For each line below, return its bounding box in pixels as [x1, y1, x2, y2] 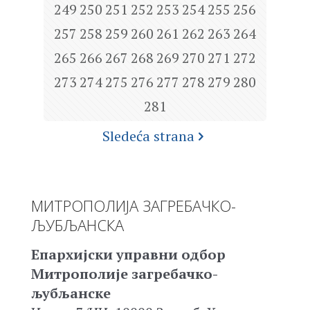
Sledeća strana [102, 126, 194, 145]
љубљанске [31, 283, 111, 302]
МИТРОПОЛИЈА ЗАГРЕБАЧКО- [31, 194, 236, 216]
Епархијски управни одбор [31, 244, 226, 264]
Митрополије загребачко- [31, 264, 218, 283]
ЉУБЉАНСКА [31, 214, 124, 235]
